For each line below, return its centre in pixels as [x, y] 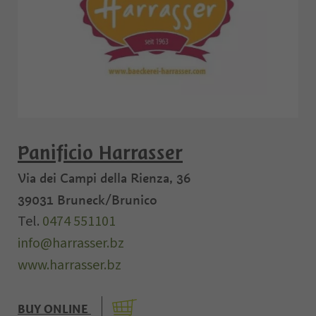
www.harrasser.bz [69, 265]
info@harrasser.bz [71, 243]
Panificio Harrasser [100, 153]
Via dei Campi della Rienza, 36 [104, 178]
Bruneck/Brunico [107, 200]
